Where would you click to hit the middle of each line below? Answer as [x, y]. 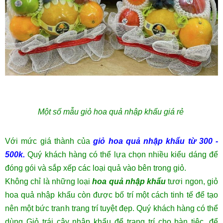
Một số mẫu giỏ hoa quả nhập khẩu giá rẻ [111, 112]
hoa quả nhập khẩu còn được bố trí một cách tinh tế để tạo [111, 195]
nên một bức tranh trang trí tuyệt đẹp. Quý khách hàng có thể [111, 209]
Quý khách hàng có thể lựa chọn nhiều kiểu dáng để [121, 155]
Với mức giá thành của [49, 141]
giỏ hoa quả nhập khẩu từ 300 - [156, 141]
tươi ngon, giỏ [192, 182]
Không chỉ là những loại [49, 182]
